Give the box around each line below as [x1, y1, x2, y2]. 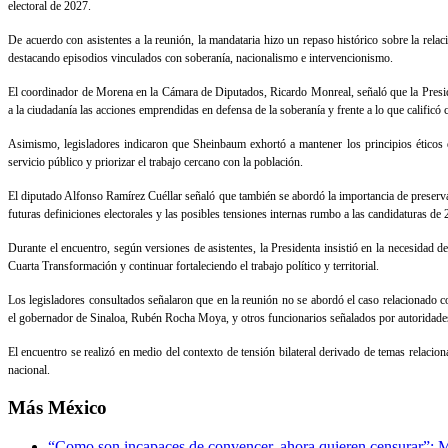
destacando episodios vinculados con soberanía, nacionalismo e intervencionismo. [8, 51, 393, 66]
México [43, 396, 107, 418]
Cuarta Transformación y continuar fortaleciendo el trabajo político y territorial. [8, 259, 379, 274]
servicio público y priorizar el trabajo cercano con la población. [8, 155, 303, 170]
